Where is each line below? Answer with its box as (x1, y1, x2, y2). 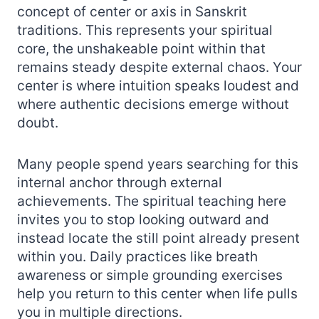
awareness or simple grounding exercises (17, 266, 283, 283)
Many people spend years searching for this (17, 155, 298, 172)
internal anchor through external (17, 174, 222, 191)
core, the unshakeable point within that (17, 40, 266, 57)
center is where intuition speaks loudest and (17, 77, 299, 94)
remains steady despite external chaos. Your (17, 58, 302, 75)
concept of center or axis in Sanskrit (17, 3, 247, 20)
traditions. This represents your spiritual (17, 21, 273, 38)
